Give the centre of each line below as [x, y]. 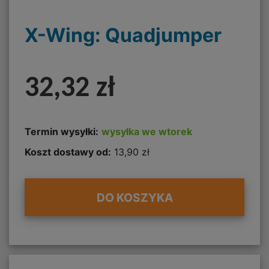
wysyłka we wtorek [147, 132]
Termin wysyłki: [62, 132]
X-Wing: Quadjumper [123, 35]
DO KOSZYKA [134, 197]
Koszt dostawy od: [68, 152]
